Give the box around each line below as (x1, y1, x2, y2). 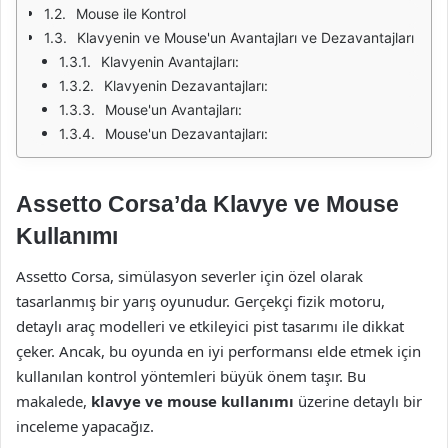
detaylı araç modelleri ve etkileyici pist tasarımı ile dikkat (16, 315, 404, 336)
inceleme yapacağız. (16, 415, 154, 436)
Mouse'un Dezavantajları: (105, 125, 268, 142)
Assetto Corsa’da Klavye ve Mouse (16, 191, 399, 217)
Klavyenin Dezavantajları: (104, 77, 268, 94)
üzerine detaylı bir (294, 390, 422, 411)
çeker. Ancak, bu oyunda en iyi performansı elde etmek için (16, 340, 421, 361)
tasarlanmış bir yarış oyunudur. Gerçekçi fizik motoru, (16, 290, 385, 311)
